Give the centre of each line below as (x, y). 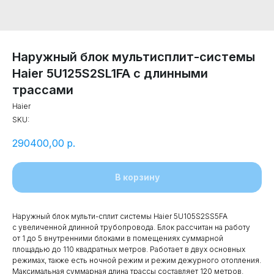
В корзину (137, 177)
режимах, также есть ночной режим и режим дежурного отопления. (137, 261)
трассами (43, 90)
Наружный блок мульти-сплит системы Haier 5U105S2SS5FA (120, 217)
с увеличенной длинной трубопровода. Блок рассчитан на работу (131, 228)
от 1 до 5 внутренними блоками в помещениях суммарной (118, 239)
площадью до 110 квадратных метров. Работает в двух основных (129, 250)
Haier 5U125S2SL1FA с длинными (110, 73)
